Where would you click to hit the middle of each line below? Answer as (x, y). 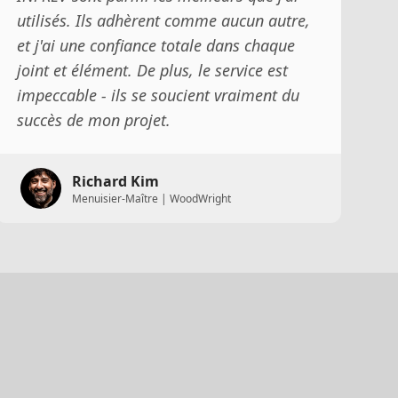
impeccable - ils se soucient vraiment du (158, 95)
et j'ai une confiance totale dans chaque (155, 45)
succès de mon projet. (93, 119)
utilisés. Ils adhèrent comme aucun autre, (163, 20)
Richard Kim (115, 181)
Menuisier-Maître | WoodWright (151, 198)
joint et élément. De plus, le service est (152, 70)
